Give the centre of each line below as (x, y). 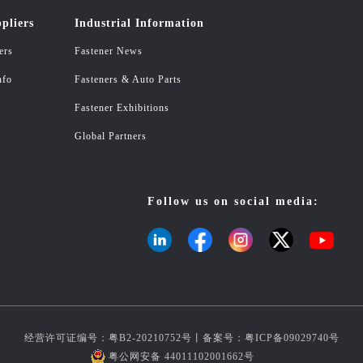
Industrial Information (139, 23)
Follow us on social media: (233, 201)
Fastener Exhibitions (122, 108)
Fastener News (109, 51)
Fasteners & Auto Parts (128, 79)
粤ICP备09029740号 (292, 338)
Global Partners (111, 136)
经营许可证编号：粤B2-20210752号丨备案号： (134, 338)
